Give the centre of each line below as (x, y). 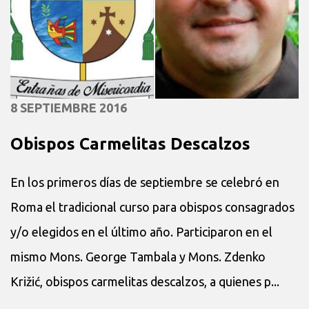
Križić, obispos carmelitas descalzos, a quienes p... (145, 281)
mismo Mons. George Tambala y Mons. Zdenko (138, 256)
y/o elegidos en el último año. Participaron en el (141, 231)
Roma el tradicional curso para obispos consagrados (152, 207)
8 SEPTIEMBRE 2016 (69, 107)
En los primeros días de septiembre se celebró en (145, 182)
